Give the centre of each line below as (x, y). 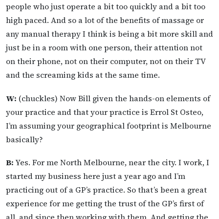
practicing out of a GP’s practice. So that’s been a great (106, 189)
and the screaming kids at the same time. (83, 75)
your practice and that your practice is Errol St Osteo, (105, 112)
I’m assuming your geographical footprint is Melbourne (109, 125)
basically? (24, 139)
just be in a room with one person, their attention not (104, 48)
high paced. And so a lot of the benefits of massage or (105, 20)
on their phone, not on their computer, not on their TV (106, 61)
